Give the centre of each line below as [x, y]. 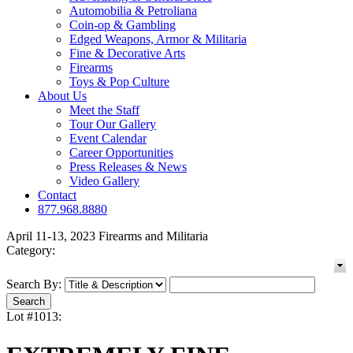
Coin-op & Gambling [123, 25]
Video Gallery [104, 181]
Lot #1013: [34, 317]
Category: [31, 251]
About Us [62, 96]
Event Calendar [108, 139]
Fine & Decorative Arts [127, 54]
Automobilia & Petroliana [133, 11]
